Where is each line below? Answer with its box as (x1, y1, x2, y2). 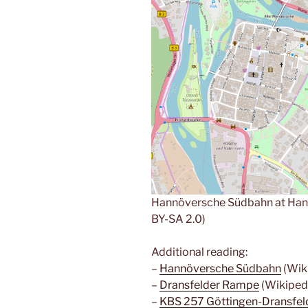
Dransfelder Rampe (159, 278, 259, 292)
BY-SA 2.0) (151, 212, 206, 226)
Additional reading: (151, 245, 247, 259)
